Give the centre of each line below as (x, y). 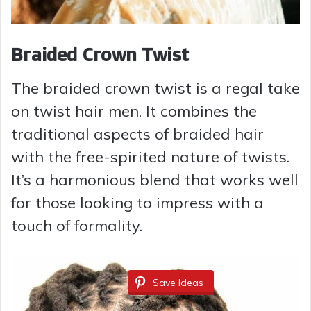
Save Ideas (178, 282)
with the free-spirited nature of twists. (150, 157)
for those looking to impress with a (137, 202)
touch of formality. (77, 225)
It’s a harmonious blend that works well (155, 179)
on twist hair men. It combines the (134, 111)
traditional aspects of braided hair (137, 134)
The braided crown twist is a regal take (155, 88)
